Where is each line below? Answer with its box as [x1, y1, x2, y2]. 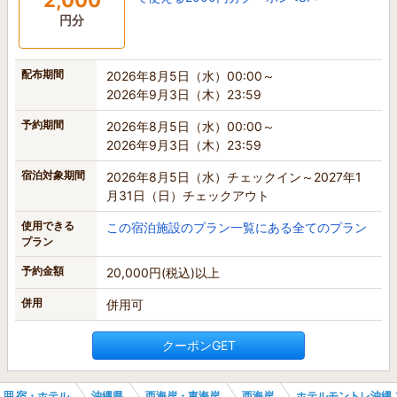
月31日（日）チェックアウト [106, 187, 269, 203]
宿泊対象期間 [21, 167, 85, 182]
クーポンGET [161, 337, 236, 353]
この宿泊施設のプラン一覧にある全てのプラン [106, 219, 367, 235]
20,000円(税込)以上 [106, 264, 220, 280]
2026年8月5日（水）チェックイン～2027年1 [106, 168, 362, 184]
